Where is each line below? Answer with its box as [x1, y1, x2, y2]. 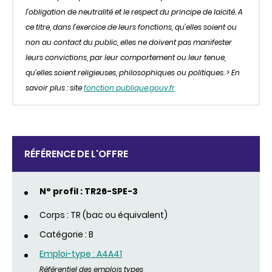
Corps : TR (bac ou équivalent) [39, 209, 168, 222]
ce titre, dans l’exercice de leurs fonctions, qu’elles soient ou [25, 22, 237, 33]
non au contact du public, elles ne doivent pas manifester [25, 37, 232, 48]
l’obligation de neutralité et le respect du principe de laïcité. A [25, 7, 243, 18]
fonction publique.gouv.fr [84, 83, 175, 93]
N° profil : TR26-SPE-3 [39, 185, 138, 198]
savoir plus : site [25, 83, 84, 93]
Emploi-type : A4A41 [39, 248, 122, 260]
